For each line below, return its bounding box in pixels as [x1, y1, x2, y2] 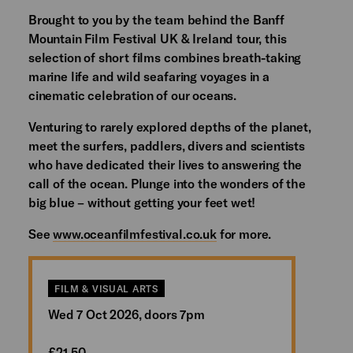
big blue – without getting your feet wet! [28, 194, 256, 210]
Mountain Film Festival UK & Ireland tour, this [28, 30, 287, 46]
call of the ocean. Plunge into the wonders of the [28, 175, 306, 191]
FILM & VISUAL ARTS [54, 282, 158, 294]
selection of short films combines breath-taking [28, 49, 302, 65]
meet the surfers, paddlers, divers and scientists [28, 137, 305, 153]
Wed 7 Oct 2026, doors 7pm [47, 306, 205, 321]
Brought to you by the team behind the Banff [28, 11, 284, 27]
